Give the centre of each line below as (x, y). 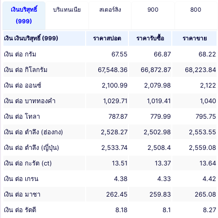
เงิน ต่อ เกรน (21, 179)
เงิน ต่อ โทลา (22, 117)
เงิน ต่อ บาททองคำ (30, 101)
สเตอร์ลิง (110, 10)
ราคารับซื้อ (150, 38)
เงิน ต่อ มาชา (22, 194)
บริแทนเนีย (67, 10)
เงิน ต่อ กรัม (20, 54)
